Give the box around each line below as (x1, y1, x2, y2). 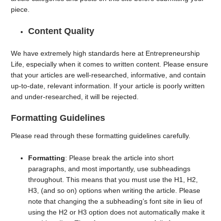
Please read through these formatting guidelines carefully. (11, 132, 193, 140)
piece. (11, 5, 32, 13)
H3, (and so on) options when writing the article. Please (28, 186, 201, 194)
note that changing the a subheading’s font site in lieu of (28, 197, 203, 205)
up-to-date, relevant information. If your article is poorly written (11, 81, 205, 90)
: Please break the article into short (65, 154, 174, 162)
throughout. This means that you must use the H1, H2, (28, 176, 198, 184)
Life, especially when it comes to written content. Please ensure (11, 60, 209, 68)
